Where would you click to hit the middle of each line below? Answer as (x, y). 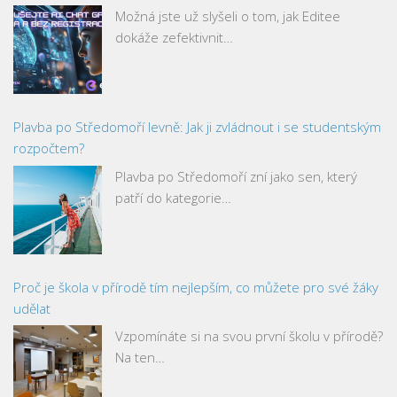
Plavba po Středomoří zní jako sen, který (236, 176)
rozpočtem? (49, 148)
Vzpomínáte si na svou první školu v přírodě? (249, 336)
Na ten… (140, 357)
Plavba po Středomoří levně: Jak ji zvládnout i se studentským (197, 127)
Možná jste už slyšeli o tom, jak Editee (228, 16)
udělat (32, 308)
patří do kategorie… (173, 197)
